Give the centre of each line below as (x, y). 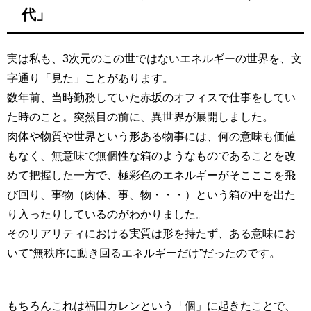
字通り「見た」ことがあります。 (90, 77)
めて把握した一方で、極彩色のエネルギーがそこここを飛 (151, 175)
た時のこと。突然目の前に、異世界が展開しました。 (140, 116)
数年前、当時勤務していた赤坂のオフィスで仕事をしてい (151, 97)
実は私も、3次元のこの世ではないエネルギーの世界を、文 (154, 58)
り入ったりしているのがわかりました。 (107, 213)
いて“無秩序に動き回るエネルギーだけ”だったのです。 (144, 252)
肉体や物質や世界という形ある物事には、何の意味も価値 (151, 136)
